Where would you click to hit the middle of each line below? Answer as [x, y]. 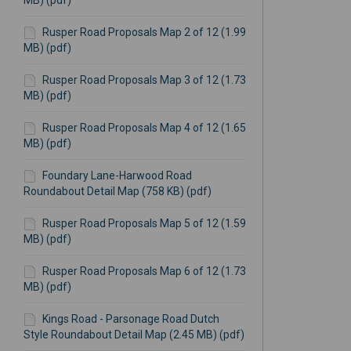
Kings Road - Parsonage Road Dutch [130, 319]
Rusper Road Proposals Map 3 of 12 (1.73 [144, 80]
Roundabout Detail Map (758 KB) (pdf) [117, 192]
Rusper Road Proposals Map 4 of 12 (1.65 [144, 128]
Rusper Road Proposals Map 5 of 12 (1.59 [144, 224]
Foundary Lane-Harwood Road [117, 176]
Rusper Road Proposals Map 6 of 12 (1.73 [144, 271]
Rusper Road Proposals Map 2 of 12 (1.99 [144, 33]
